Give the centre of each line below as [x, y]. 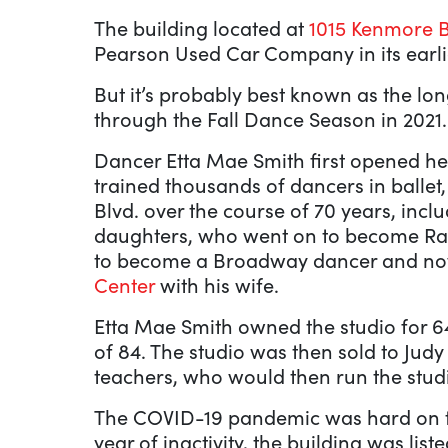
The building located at [201, 27]
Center [127, 284]
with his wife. [219, 284]
